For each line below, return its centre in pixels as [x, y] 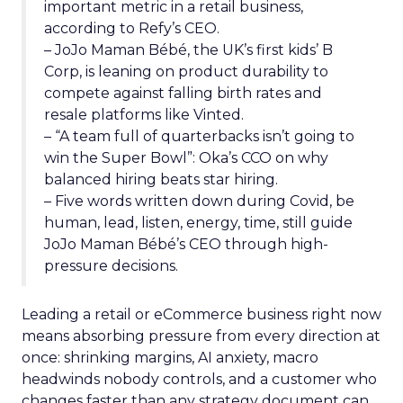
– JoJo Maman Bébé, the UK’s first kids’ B [188, 49]
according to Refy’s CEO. [132, 28]
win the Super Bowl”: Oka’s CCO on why [186, 157]
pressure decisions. [111, 265]
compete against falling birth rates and [183, 93]
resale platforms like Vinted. [144, 114]
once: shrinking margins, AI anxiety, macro [170, 357]
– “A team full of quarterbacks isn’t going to [199, 136]
